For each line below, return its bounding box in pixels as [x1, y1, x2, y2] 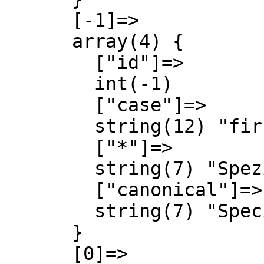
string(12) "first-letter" [5, 115, 94, 137]
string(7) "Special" [5, 200, 94, 222]
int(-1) [5, 73, 94, 94]
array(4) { [5, 31, 72, 52]
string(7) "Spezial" [5, 158, 94, 179]
